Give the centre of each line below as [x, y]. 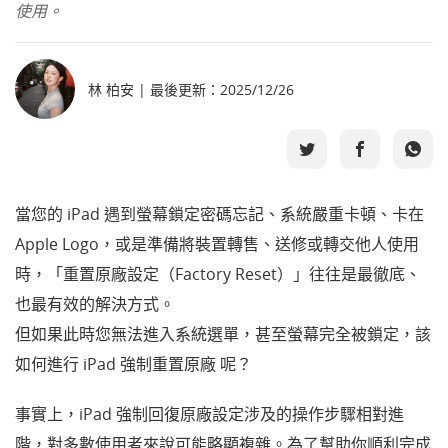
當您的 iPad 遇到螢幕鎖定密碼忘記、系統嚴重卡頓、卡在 [219, 214]
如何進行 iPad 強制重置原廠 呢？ [133, 364]
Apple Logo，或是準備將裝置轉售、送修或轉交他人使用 [217, 244]
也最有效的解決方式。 [95, 304]
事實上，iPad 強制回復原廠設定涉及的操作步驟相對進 [209, 414]
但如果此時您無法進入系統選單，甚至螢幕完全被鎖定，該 [223, 334]
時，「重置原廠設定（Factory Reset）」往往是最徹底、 [218, 274]
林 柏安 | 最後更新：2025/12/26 [191, 89]
